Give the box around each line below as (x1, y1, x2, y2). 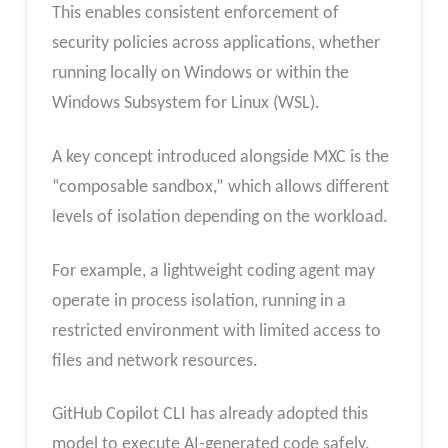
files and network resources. (51, 351, 258, 371)
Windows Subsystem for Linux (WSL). (51, 94, 320, 114)
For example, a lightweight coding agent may (51, 261, 375, 281)
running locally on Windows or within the (51, 64, 349, 84)
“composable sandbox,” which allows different (51, 178, 389, 198)
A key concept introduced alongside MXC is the (51, 148, 389, 168)
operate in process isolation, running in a (51, 291, 346, 311)
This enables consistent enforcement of (51, 4, 339, 24)
